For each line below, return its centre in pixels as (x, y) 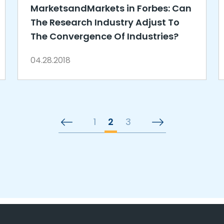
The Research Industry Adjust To (105, 22)
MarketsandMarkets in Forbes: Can (111, 8)
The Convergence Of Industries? (105, 36)
